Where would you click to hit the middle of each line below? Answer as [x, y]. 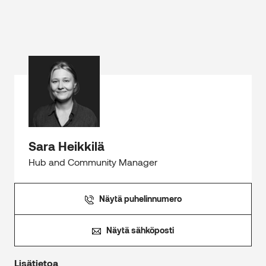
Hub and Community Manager [93, 162]
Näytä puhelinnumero [140, 199]
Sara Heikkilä [66, 146]
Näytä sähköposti [140, 230]
